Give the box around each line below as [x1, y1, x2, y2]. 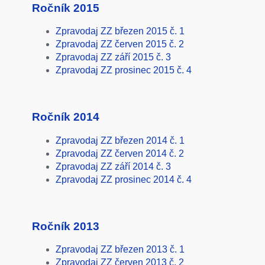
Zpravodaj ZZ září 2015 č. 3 [55, 52, 171, 63]
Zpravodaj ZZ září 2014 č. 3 [55, 161, 171, 172]
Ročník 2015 [31, 1, 99, 14]
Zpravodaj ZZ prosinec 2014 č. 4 [55, 174, 192, 185]
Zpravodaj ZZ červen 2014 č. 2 [55, 148, 184, 159]
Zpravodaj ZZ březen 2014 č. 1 [55, 135, 185, 146]
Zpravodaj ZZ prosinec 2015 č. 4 [55, 65, 192, 76]
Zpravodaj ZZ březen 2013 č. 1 [55, 244, 185, 255]
